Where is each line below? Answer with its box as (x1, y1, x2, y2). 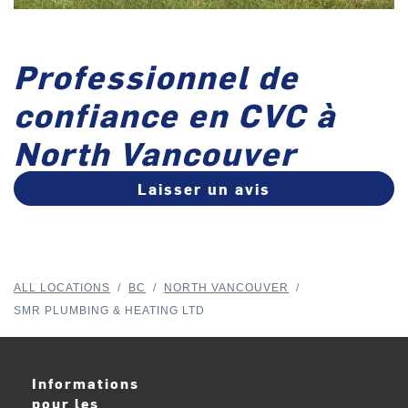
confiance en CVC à (14, 92, 336, 137)
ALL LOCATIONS (14, 281, 110, 295)
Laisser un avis (138, 178, 270, 199)
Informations (32, 373, 139, 393)
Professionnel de (14, 54, 299, 98)
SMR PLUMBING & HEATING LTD (14, 304, 205, 318)
